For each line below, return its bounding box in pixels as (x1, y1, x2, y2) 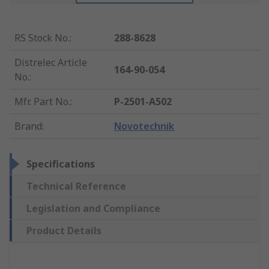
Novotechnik (114, 119, 175, 133)
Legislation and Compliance (26, 202, 160, 216)
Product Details (26, 224, 101, 238)
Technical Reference (26, 180, 126, 193)
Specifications (26, 157, 95, 171)
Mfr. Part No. (14, 95, 70, 109)
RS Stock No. (14, 31, 70, 45)
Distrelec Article (14, 56, 87, 70)
